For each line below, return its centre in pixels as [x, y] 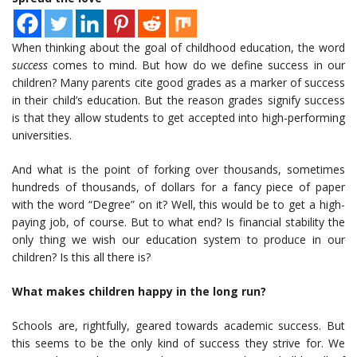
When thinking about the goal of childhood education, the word [178, 48]
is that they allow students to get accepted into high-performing [178, 118]
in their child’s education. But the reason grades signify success [178, 100]
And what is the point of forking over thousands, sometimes [178, 170]
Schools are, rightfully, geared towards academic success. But [178, 326]
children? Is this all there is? [81, 257]
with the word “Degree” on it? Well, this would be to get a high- [178, 205]
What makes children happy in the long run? [139, 292]
